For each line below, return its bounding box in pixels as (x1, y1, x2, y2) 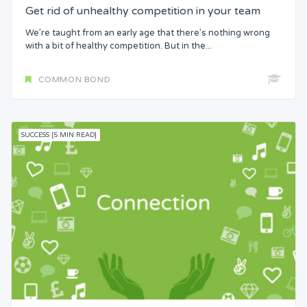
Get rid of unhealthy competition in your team (25, 3, 260, 18)
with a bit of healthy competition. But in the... (25, 40, 212, 52)
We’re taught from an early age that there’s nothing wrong (25, 27, 270, 39)
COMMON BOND (38, 74, 111, 84)
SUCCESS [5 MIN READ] (21, 130, 97, 139)
